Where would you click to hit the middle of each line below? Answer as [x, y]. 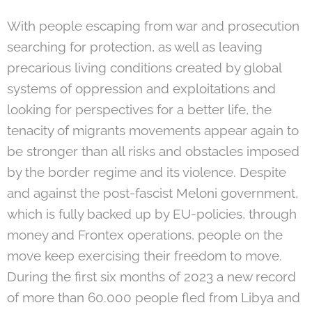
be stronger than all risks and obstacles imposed [153, 151]
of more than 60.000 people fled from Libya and [154, 297]
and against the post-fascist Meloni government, [153, 193]
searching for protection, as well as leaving [135, 46]
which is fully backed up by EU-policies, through [152, 213]
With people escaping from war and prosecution [153, 25]
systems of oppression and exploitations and [141, 88]
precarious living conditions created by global [144, 67]
